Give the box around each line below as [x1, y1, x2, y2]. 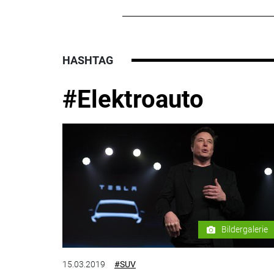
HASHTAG [62, 54, 113, 67]
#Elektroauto [62, 85, 204, 114]
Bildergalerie [221, 224, 268, 235]
